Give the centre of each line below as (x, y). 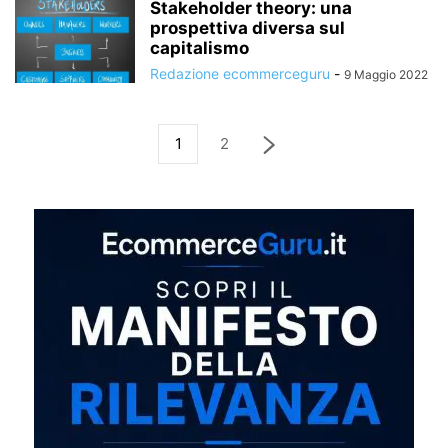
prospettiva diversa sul (247, 27)
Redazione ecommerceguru (240, 73)
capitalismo (199, 47)
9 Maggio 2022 (386, 74)
